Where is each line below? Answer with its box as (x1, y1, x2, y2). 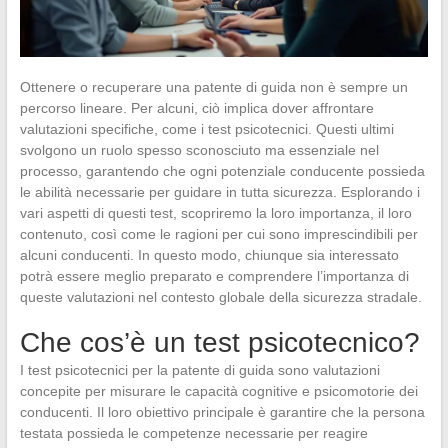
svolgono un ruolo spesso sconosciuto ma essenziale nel (19, 141, 379, 158)
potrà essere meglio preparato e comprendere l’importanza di (19, 267, 409, 284)
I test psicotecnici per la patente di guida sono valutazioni (19, 361, 380, 378)
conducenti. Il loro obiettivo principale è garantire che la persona (19, 403, 425, 420)
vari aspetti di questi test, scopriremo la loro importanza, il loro (19, 204, 412, 221)
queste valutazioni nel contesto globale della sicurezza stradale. (19, 288, 422, 305)
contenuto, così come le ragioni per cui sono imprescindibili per (19, 225, 418, 242)
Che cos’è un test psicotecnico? (19, 326, 420, 358)
